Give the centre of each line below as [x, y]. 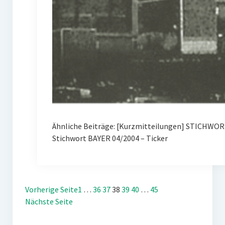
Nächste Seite [49, 201]
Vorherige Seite [51, 189]
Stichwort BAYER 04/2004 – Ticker [110, 138]
